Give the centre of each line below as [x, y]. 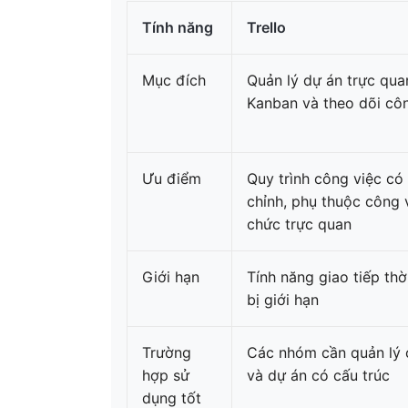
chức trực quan [299, 224]
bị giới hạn [283, 300]
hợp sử [166, 375]
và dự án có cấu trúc [318, 375]
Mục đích [174, 80]
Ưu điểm [172, 178]
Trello [266, 27]
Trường [167, 352]
